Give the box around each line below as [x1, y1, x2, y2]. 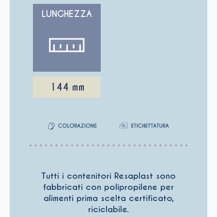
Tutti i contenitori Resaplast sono [41, 170, 176, 181]
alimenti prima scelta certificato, [43, 192, 174, 203]
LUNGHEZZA [42, 8, 92, 19]
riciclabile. [88, 203, 129, 215]
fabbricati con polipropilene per [43, 181, 174, 192]
